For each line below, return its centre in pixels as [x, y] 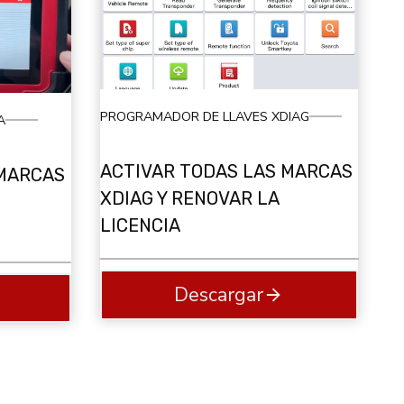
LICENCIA [140, 226]
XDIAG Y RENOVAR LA [189, 199]
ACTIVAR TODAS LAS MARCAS [226, 172]
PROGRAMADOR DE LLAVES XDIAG [204, 116]
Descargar [219, 295]
